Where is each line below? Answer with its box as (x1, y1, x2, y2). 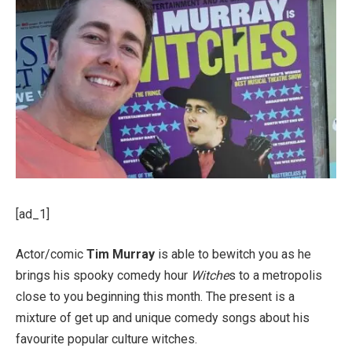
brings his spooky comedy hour (16, 268, 191, 284)
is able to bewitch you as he (155, 247, 311, 262)
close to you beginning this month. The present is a (16, 289, 295, 305)
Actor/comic (16, 247, 86, 262)
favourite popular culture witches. (16, 332, 197, 347)
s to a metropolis (229, 268, 322, 284)
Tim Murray (86, 247, 155, 262)
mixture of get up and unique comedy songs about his (16, 310, 310, 326)
